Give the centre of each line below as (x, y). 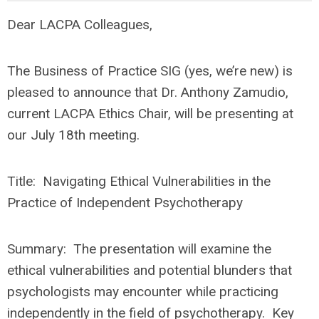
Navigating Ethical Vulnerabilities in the (157, 181)
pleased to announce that (84, 92)
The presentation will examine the (169, 249)
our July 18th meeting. (73, 135)
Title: (23, 181)
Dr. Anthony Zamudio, (225, 92)
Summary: (37, 249)
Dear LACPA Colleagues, (80, 25)
